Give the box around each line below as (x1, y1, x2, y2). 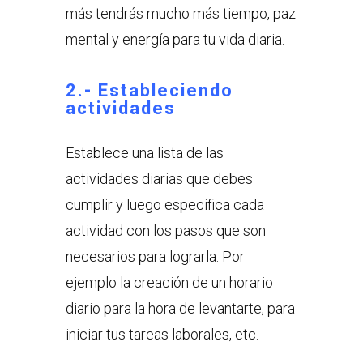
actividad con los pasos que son (65, 222, 266, 240)
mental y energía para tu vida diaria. (65, 31, 284, 49)
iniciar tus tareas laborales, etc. (65, 326, 258, 344)
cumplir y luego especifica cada (65, 196, 264, 214)
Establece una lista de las (65, 144, 224, 162)
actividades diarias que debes (65, 170, 253, 188)
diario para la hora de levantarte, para (65, 300, 295, 318)
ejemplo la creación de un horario (65, 274, 273, 292)
